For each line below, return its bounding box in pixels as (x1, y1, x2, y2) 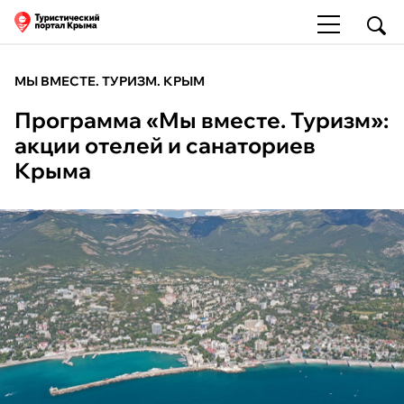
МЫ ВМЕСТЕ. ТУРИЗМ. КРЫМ (14, 73, 205, 89)
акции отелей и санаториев (14, 132, 316, 159)
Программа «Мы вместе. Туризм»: (14, 106, 389, 133)
